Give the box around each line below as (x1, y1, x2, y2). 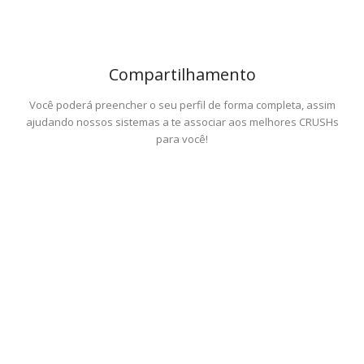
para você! (156, 132, 208, 146)
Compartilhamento (108, 63, 256, 85)
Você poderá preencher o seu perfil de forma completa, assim (28, 97, 336, 112)
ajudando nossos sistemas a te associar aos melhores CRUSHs (25, 115, 339, 129)
